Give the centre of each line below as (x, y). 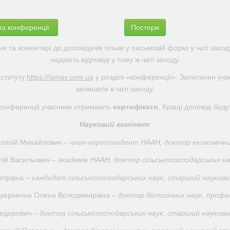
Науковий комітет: (115, 124)
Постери (145, 27)
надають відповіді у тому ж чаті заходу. (115, 59)
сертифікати (136, 107)
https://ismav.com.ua (60, 77)
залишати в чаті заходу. (115, 89)
